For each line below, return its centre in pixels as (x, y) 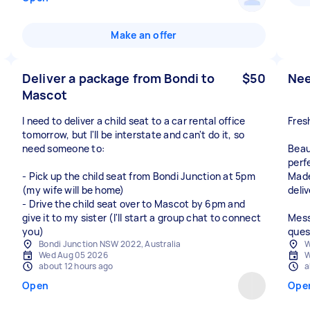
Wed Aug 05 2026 (73, 255)
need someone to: (63, 148)
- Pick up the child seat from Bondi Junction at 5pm (139, 176)
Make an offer (144, 35)
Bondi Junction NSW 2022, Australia (110, 244)
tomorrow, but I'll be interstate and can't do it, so (133, 135)
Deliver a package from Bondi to (119, 78)
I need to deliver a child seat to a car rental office (134, 121)
